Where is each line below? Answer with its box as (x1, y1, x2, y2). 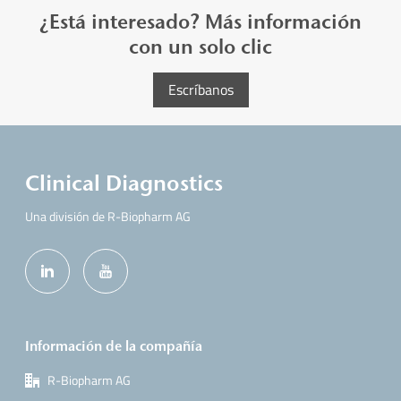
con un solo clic (129, 34, 272, 59)
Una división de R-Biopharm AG (25, 206, 192, 226)
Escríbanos (167, 78, 234, 100)
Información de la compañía (25, 337, 203, 354)
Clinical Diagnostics (25, 169, 224, 197)
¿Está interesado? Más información (39, 9, 362, 34)
